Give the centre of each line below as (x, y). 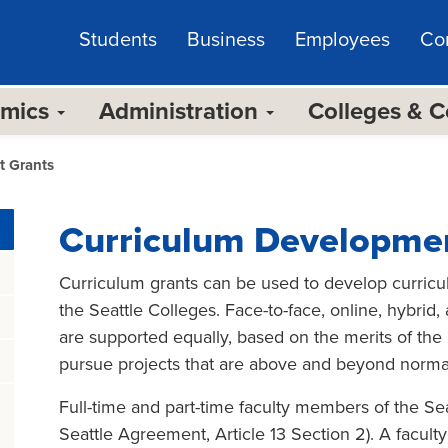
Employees (342, 40)
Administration (181, 111)
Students (118, 40)
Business (226, 40)
